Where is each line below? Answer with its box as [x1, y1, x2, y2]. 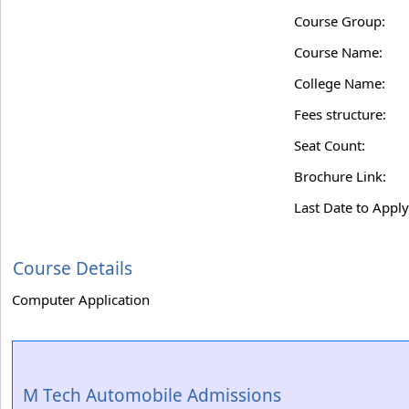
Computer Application [12, 290, 150, 309]
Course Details [13, 257, 132, 280]
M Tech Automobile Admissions [23, 383, 281, 407]
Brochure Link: [294, 167, 386, 185]
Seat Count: [294, 136, 365, 154]
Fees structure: [294, 105, 386, 123]
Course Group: [294, 12, 385, 30]
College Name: [294, 74, 385, 92]
